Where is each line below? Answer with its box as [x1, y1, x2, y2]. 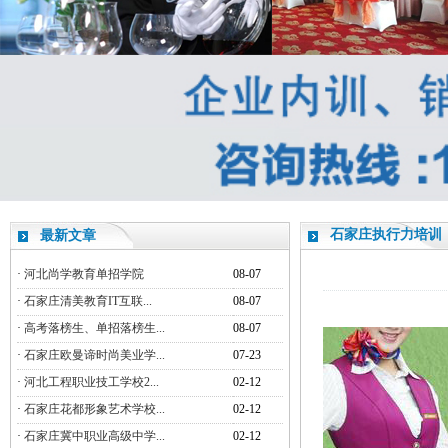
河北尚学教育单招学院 [24, 267, 144, 281]
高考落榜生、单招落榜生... [24, 321, 165, 335]
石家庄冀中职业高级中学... [24, 429, 165, 443]
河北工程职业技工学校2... [24, 375, 159, 389]
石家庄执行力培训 [330, 227, 442, 242]
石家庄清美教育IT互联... [24, 294, 152, 308]
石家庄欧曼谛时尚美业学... [24, 348, 165, 362]
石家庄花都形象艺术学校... [24, 402, 165, 416]
